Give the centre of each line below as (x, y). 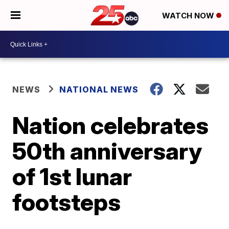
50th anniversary (107, 151)
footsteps (67, 202)
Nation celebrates (111, 125)
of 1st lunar (72, 176)
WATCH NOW (189, 16)
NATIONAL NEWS (99, 89)
